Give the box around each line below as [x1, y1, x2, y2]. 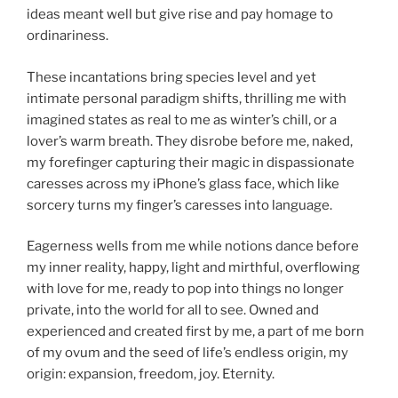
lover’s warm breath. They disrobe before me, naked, [27, 132, 353, 149]
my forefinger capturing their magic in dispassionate [27, 154, 354, 171]
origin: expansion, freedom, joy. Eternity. [27, 366, 275, 383]
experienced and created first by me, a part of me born [27, 323, 364, 340]
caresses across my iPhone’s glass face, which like [27, 175, 339, 192]
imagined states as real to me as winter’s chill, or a [27, 111, 337, 128]
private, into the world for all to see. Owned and [27, 302, 319, 319]
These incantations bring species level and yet [27, 68, 316, 85]
